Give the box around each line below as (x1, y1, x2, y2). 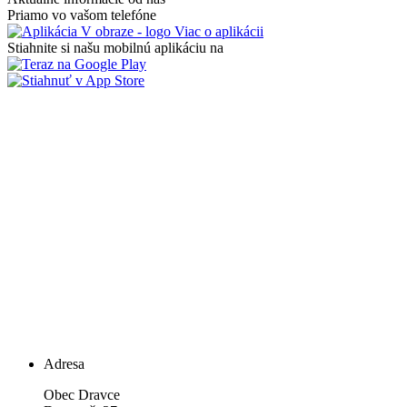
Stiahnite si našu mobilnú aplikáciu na (7, 39, 223, 55)
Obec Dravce (44, 386, 120, 402)
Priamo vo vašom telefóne (7, 6, 156, 23)
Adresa (44, 355, 84, 372)
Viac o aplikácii (171, 23, 263, 39)
